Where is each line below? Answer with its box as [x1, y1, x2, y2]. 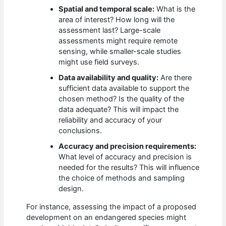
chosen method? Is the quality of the [59, 94, 185, 104]
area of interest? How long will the [59, 15, 175, 25]
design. [59, 184, 84, 194]
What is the [154, 5, 196, 14]
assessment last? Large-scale [59, 26, 161, 35]
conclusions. [59, 126, 102, 136]
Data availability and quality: [59, 73, 159, 83]
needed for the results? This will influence [59, 163, 200, 173]
